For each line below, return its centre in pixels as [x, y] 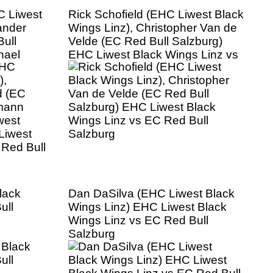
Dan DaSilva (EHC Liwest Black [151, 194]
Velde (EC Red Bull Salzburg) [145, 41]
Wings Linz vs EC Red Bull [138, 221]
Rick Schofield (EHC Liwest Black [156, 14]
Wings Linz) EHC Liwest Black [147, 207]
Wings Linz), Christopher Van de [153, 27]
